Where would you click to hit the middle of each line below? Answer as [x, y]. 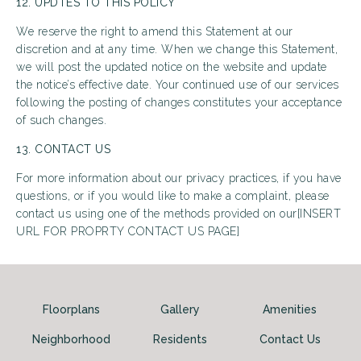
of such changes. [61, 120]
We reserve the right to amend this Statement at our [155, 31]
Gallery [180, 309]
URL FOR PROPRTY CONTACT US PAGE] [128, 231]
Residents [180, 339]
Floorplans [71, 309]
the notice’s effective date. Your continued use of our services [178, 85]
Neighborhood [71, 339]
